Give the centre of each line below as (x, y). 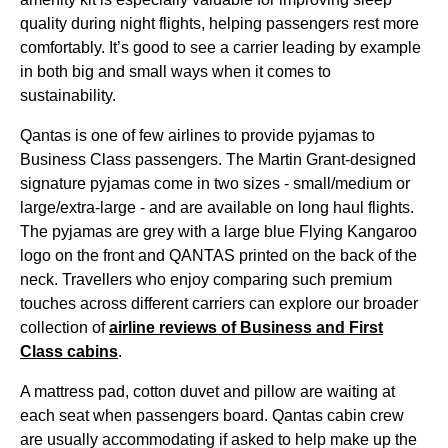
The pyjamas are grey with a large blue (159, 231)
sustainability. (68, 95)
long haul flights (354, 207)
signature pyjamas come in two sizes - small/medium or (215, 183)
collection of (64, 327)
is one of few (119, 135)
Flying (321, 231)
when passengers (156, 415)
